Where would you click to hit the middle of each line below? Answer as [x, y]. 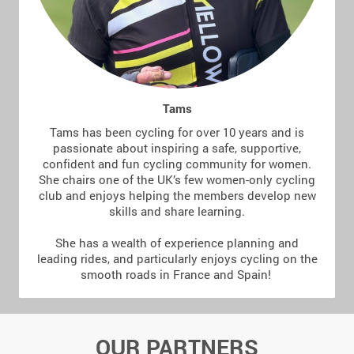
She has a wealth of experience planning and [177, 243]
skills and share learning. [177, 211]
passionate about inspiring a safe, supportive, [177, 148]
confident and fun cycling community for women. [177, 164]
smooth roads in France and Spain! [177, 275]
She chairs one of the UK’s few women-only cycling [177, 180]
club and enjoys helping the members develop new [177, 196]
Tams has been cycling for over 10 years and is [177, 132]
